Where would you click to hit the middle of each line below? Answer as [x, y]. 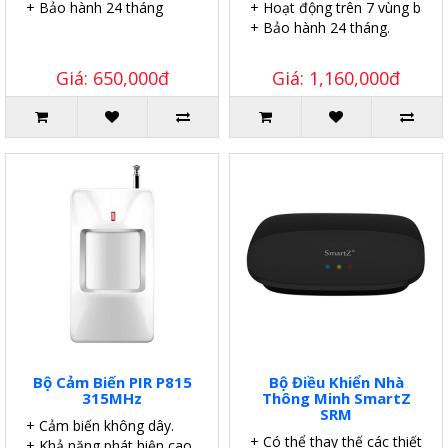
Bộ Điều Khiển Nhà [336, 381]
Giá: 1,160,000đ [336, 77]
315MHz [112, 397]
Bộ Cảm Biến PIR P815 [112, 381]
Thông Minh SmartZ [336, 397]
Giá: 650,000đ [112, 77]
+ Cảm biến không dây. [100, 425]
